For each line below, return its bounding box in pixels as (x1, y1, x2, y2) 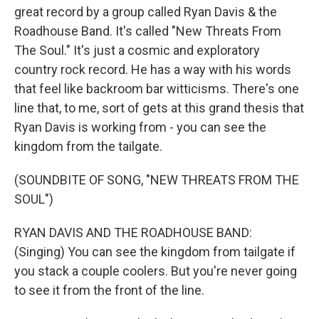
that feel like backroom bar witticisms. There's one (14, 81, 299, 96)
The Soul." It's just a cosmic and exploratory (14, 43, 260, 58)
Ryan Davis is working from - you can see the (14, 120, 266, 135)
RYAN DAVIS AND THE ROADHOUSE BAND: (14, 225, 252, 240)
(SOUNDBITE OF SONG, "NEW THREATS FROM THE (14, 172, 299, 187)
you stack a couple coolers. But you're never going (14, 263, 297, 278)
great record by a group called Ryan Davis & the (14, 4, 277, 19)
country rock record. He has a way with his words (14, 62, 291, 77)
